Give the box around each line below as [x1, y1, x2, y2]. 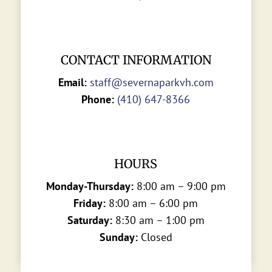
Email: [58, 75, 87, 90]
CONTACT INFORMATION [60, 52, 211, 68]
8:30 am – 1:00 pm [112, 213, 205, 228]
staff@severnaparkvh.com [89, 75, 214, 90]
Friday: [73, 196, 106, 211]
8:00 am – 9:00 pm [133, 179, 226, 194]
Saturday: [67, 213, 112, 228]
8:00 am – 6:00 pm [106, 196, 199, 211]
